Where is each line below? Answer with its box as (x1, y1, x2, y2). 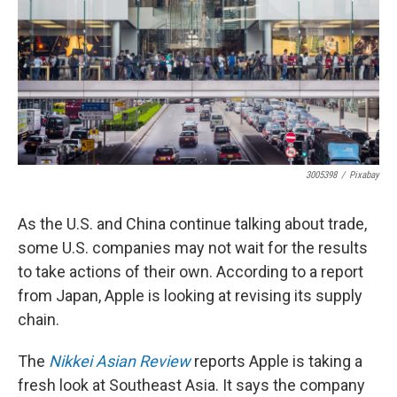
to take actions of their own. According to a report (18, 262, 363, 281)
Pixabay (349, 169, 379, 181)
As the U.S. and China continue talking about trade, (18, 214, 367, 233)
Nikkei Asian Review (49, 352, 191, 370)
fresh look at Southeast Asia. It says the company (18, 376, 365, 394)
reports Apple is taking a (191, 352, 362, 370)
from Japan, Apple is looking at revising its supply (18, 286, 362, 305)
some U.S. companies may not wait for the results (18, 238, 368, 257)
